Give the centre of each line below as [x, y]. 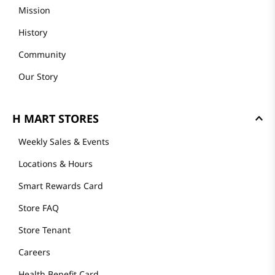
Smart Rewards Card [61, 186]
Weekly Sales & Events [64, 141]
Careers [34, 252]
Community [42, 54]
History [33, 32]
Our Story [38, 76]
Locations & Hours [56, 164]
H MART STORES [56, 118]
